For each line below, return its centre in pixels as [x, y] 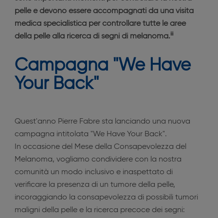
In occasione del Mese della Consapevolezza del [100, 147]
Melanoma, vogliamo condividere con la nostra [98, 160]
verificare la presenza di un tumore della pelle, [95, 185]
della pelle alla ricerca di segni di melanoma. [92, 36]
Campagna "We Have [103, 66]
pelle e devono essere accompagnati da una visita [104, 11]
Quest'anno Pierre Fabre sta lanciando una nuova [102, 122]
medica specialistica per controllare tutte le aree [100, 24]
